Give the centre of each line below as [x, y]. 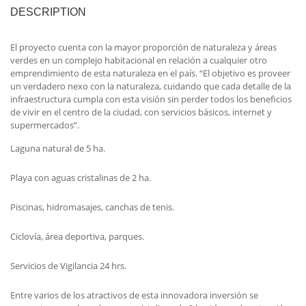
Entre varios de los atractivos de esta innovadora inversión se [134, 295]
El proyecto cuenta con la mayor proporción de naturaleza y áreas [143, 47]
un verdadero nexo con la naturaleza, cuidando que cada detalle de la [151, 86]
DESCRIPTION [48, 12]
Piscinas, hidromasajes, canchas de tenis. [92, 207]
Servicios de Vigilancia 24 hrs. [68, 266]
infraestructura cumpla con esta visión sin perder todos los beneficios [151, 99]
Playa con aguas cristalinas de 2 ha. [81, 178]
